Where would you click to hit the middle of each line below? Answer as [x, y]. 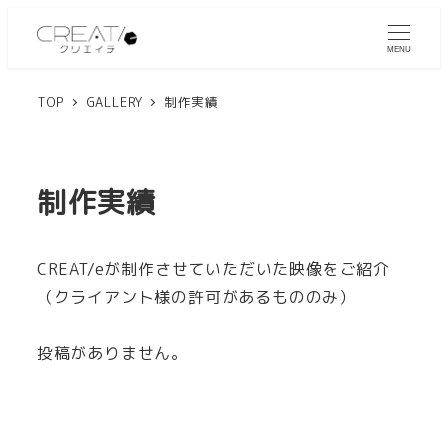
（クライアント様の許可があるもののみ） [196, 296]
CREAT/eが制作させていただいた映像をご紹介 [213, 268]
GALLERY [114, 101]
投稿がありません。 [112, 353]
